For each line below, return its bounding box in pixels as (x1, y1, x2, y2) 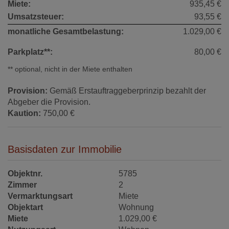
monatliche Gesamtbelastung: (8, 27, 124, 36)
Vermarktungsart (8, 191, 73, 200)
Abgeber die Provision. (8, 97, 90, 106)
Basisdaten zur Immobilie (8, 143, 122, 155)
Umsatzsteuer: (8, 12, 64, 21)
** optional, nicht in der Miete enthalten (8, 64, 132, 73)
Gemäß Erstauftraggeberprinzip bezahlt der (50, 86, 206, 95)
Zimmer (8, 180, 37, 189)
